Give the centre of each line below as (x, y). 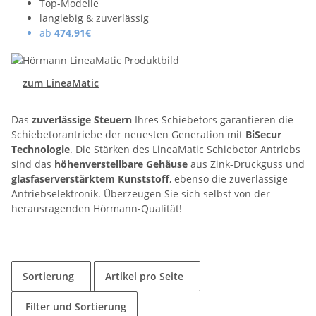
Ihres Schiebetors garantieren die (214, 119)
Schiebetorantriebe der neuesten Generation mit (128, 134)
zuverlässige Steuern (83, 119)
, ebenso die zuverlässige (229, 178)
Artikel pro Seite (144, 276)
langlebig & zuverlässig (94, 18)
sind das (33, 164)
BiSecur (263, 134)
